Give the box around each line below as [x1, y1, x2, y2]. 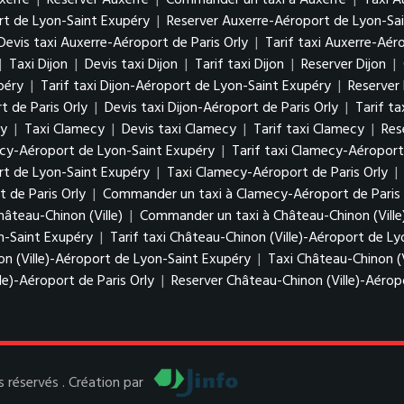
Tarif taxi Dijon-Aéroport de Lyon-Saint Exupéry [41, 75, 335, 98]
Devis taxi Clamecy [122, 118, 236, 142]
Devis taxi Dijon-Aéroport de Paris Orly [105, 96, 338, 120]
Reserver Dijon [301, 53, 386, 77]
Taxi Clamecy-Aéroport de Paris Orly [167, 161, 388, 185]
